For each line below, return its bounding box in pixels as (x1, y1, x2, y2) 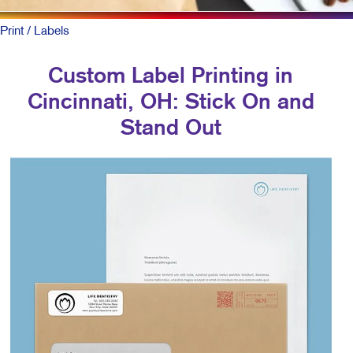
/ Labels (24, 24, 69, 38)
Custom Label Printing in (48, 66, 293, 87)
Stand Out (120, 118, 221, 139)
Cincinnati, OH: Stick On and (27, 92, 314, 113)
